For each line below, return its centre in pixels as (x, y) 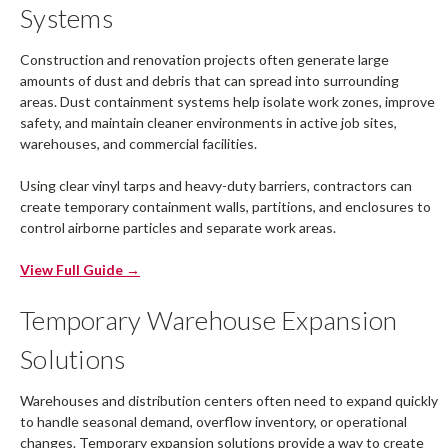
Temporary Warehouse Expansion (209, 320)
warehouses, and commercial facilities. (138, 144)
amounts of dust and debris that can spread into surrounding (209, 81)
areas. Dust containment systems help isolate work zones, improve (227, 102)
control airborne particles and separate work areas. (178, 228)
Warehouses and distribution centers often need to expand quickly (229, 401)
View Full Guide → (80, 270)
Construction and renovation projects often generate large (204, 60)
